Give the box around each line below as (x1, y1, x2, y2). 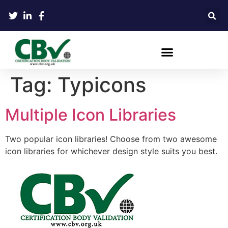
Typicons (58, 72, 146, 97)
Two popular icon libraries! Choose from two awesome (5, 133, 217, 144)
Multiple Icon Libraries (5, 104, 176, 125)
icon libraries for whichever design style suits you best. (5, 146, 217, 156)
